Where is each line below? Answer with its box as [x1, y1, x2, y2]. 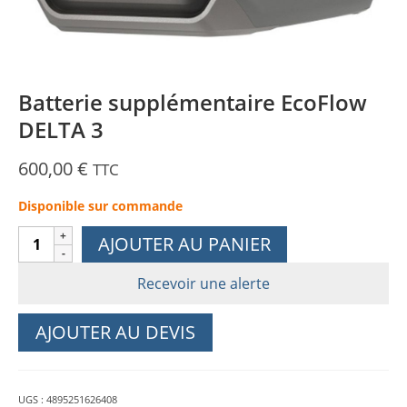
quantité [17, 226, 81, 246]
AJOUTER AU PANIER [98, 232, 271, 256]
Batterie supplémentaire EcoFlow [18, 87, 367, 117]
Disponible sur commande [18, 197, 183, 214]
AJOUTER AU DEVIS [35, 320, 195, 344]
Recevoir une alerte [137, 273, 270, 293]
